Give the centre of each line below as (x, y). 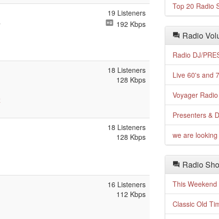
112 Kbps (131, 194)
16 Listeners (127, 184)
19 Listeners (127, 13)
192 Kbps (130, 24)
